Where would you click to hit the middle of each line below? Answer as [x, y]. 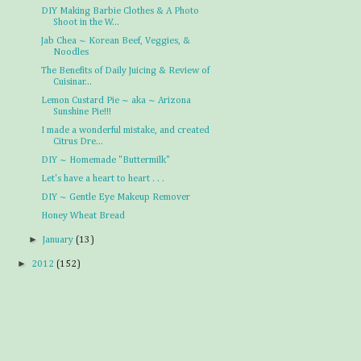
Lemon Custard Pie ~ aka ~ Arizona [116, 101]
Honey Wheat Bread [83, 216]
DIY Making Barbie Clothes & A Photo [120, 11]
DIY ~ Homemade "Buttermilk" [105, 160]
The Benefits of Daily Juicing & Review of [125, 71]
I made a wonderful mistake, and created [125, 131]
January [60, 240]
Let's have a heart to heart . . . [102, 179]
